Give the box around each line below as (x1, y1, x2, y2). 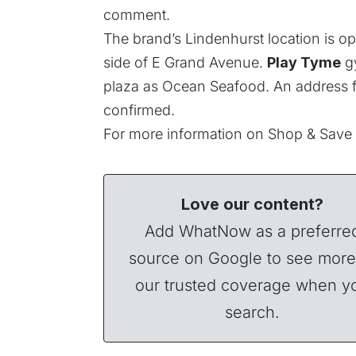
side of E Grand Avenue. (103, 53, 267, 71)
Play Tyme (267, 53, 341, 71)
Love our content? (181, 194, 324, 214)
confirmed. (103, 101, 175, 118)
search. (225, 302, 281, 322)
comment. (103, 6, 170, 23)
